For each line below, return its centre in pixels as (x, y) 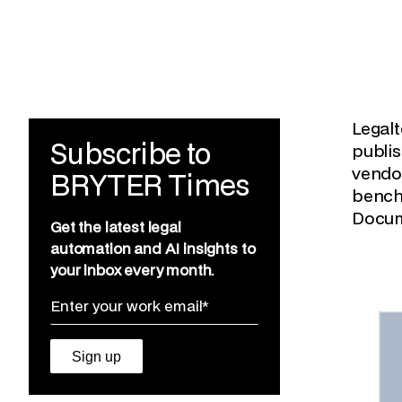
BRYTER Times (150, 187)
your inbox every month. (132, 271)
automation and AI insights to (153, 249)
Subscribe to (131, 156)
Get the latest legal (116, 228)
